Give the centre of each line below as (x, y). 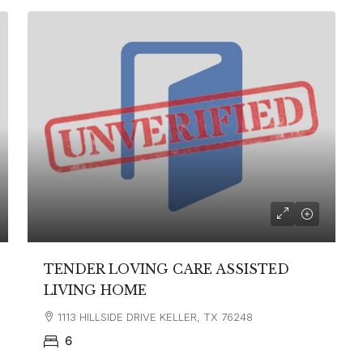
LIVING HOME (96, 290)
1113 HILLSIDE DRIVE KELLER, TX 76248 (156, 316)
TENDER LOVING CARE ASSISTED (167, 269)
